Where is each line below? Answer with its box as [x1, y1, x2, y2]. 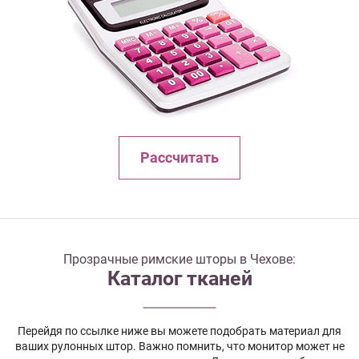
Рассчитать [140, 149, 219, 166]
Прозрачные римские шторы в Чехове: [63, 251, 296, 267]
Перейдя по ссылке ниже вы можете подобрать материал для [18, 324, 341, 337]
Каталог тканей [107, 266, 252, 290]
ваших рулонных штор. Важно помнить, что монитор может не [14, 339, 345, 353]
